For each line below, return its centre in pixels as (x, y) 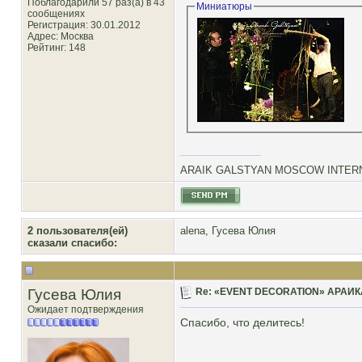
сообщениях (56, 14)
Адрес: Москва (61, 36)
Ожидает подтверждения (86, 309)
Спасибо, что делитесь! (242, 322)
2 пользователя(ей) (78, 231)
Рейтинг (46, 48)
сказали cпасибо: (72, 243)
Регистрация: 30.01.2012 (84, 25)
